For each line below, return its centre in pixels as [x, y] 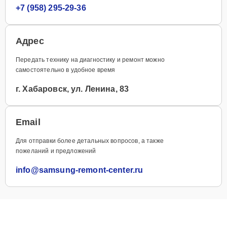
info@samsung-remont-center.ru [80, 170]
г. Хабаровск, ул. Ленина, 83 [72, 89]
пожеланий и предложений [56, 151]
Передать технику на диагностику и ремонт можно [90, 60]
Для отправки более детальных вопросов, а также [90, 141]
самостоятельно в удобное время [66, 70]
